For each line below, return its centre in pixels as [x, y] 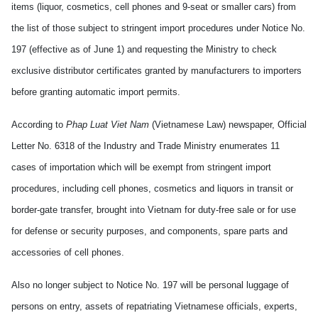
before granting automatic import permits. [96, 92]
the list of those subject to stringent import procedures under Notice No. [158, 28]
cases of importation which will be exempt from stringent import [141, 167]
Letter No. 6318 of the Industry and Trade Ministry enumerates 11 [146, 146]
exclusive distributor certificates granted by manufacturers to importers [157, 71]
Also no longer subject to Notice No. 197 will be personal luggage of [150, 285]
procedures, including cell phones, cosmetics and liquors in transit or [152, 188]
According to [39, 125]
